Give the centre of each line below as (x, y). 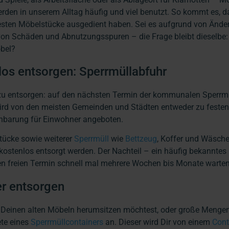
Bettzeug (141, 139)
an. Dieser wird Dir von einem (158, 222)
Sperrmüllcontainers (67, 222)
